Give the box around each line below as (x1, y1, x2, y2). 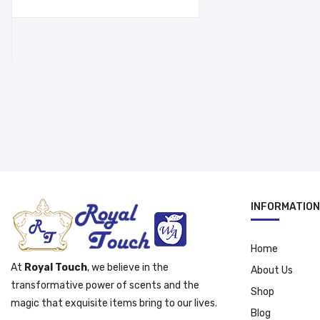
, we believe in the (87, 261, 169, 274)
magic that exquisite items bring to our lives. (11, 296, 217, 309)
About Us (251, 264, 293, 276)
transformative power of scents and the (11, 279, 199, 291)
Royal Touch (24, 261, 87, 274)
